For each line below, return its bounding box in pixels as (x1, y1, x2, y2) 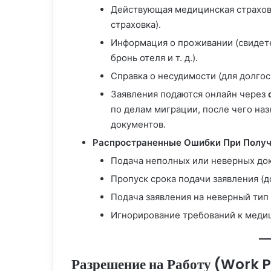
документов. (111, 119, 166, 131)
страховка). (111, 19, 161, 31)
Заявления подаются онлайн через (111, 88, 268, 100)
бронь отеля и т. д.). (111, 52, 198, 64)
